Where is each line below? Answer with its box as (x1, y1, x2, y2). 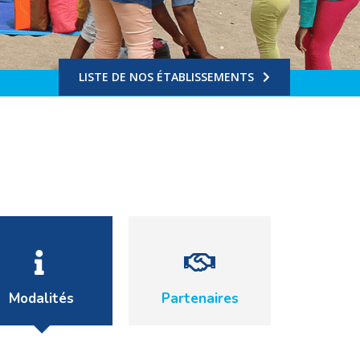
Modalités (9, 289, 75, 308)
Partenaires (161, 289, 239, 308)
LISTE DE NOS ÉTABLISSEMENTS (79, 69, 254, 84)
